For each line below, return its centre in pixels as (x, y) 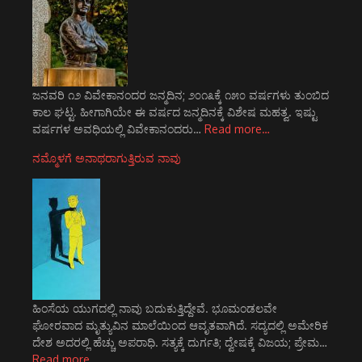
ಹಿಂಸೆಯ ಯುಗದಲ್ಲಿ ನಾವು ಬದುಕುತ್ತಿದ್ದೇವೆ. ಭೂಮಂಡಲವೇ (155, 308)
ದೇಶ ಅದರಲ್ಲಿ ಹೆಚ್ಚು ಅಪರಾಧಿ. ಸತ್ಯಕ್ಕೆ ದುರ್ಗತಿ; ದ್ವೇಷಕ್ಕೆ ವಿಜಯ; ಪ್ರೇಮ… (180, 342)
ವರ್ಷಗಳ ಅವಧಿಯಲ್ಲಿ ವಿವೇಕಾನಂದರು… (118, 129)
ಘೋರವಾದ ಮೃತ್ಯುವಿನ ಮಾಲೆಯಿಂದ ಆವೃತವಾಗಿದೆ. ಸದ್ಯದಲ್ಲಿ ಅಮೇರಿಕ (180, 325)
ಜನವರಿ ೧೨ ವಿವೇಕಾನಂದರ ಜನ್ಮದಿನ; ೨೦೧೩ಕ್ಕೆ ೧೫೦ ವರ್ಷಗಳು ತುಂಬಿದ (181, 95)
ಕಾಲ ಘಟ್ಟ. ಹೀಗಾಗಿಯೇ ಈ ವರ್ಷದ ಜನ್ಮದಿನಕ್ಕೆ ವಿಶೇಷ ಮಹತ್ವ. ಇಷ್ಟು (175, 112)
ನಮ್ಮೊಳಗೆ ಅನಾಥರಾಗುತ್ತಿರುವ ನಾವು (107, 158)
